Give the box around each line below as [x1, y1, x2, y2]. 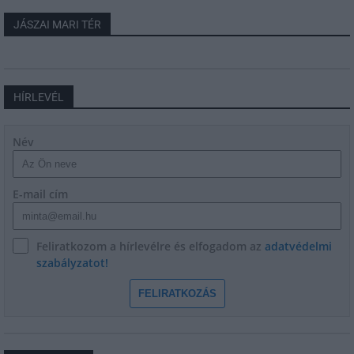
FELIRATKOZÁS [137, 288, 217, 299]
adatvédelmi [265, 239, 332, 254]
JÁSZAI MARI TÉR [13, 18, 101, 31]
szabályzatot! [36, 255, 108, 270]
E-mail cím [13, 186, 68, 201]
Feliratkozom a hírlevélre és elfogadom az [36, 239, 265, 254]
